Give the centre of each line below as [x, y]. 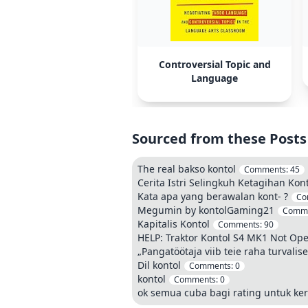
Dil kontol [159, 265]
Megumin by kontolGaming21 [207, 210]
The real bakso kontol [187, 169]
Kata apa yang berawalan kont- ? [213, 196]
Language [214, 78]
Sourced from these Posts [219, 139]
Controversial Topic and [214, 64]
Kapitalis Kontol [174, 224]
